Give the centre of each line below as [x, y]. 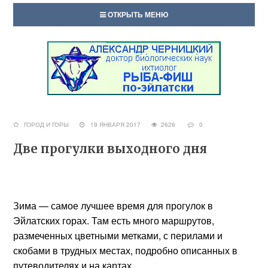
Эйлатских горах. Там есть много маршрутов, [114, 220]
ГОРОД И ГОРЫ [47, 124]
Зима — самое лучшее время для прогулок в [113, 205]
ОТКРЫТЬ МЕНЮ [137, 14]
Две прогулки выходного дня [110, 149]
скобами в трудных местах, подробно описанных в [126, 250]
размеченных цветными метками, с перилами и [118, 235]
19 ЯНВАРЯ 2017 [118, 124]
